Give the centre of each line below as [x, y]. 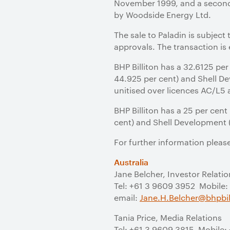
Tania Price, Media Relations [168, 217]
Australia [131, 162]
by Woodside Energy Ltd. [162, 15]
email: [127, 197]
